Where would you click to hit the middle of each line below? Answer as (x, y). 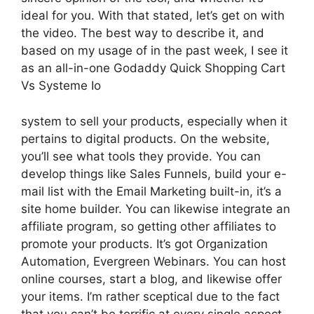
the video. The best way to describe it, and (143, 33)
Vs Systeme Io (61, 86)
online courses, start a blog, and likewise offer (151, 279)
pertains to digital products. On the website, (145, 138)
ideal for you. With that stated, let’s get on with (153, 15)
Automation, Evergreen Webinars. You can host (153, 261)
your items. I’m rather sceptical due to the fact (150, 296)
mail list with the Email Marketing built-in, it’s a (151, 191)
